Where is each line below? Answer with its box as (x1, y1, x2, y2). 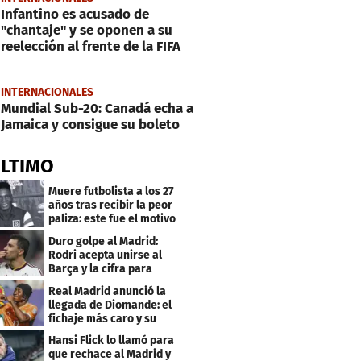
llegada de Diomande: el (48, 297, 172, 312)
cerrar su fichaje (48, 275, 135, 289)
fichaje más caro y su (48, 311, 157, 326)
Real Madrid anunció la (48, 284, 167, 298)
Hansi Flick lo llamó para (48, 334, 175, 348)
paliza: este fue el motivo (48, 211, 176, 226)
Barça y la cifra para (48, 261, 153, 276)
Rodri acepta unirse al (48, 247, 163, 262)
